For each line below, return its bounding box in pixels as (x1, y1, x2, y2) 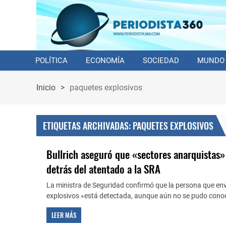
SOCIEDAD (143, 56, 179, 65)
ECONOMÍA (86, 56, 125, 65)
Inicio (36, 83, 55, 92)
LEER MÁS (51, 210, 76, 220)
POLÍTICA (35, 56, 68, 65)
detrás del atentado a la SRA (46, 161, 160, 177)
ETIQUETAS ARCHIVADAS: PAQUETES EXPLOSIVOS (43, 119, 213, 132)
